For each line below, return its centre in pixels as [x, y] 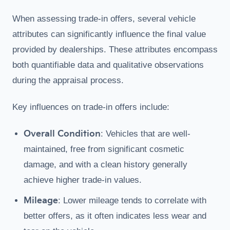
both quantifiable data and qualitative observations [108, 65]
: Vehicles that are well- [146, 134]
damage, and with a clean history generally [106, 165]
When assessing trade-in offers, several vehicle [104, 19]
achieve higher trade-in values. [83, 180]
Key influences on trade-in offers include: [91, 107]
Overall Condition [62, 134]
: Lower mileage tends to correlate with [132, 200]
